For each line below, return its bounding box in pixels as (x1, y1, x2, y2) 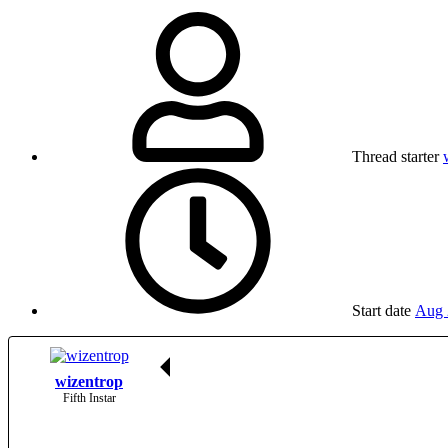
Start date (352, 302, 411, 320)
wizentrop (55, 373, 123, 391)
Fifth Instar (62, 391, 116, 406)
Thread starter (352, 148, 439, 166)
